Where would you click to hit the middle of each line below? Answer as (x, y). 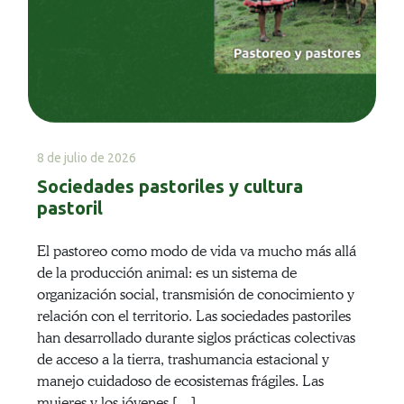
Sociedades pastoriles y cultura (170, 187)
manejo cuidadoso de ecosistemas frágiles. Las (180, 381)
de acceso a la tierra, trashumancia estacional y (183, 360)
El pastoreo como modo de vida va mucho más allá (196, 252)
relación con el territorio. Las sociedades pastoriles (193, 317)
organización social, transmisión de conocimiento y (195, 295)
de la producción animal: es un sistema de (166, 273)
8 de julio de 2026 (86, 158)
